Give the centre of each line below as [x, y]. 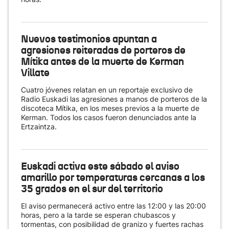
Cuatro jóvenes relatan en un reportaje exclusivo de [107, 90]
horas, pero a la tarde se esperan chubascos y [98, 215]
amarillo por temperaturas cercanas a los [113, 177]
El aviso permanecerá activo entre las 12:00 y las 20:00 [113, 206]
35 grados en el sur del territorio [92, 189]
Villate [35, 73]
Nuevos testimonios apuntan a [89, 39]
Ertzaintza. [39, 127]
